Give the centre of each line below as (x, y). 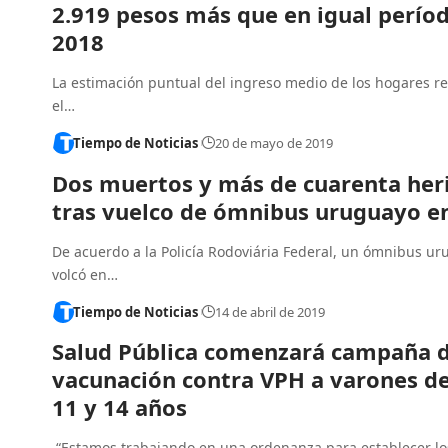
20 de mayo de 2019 (273, 143)
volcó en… (85, 274)
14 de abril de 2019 (269, 311)
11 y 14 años (119, 407)
